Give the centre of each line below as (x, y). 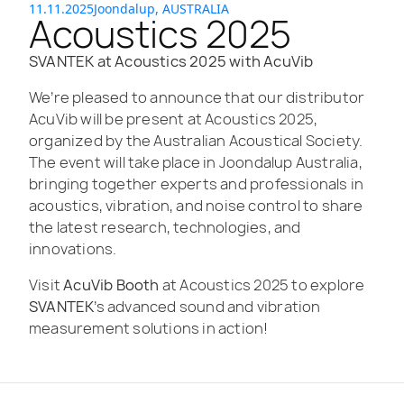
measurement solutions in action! (149, 328)
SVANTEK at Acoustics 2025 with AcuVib (171, 61)
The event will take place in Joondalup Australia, (196, 162)
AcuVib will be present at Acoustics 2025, (174, 119)
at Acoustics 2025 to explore (262, 285)
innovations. (73, 248)
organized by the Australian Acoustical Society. (196, 140)
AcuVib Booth (111, 285)
